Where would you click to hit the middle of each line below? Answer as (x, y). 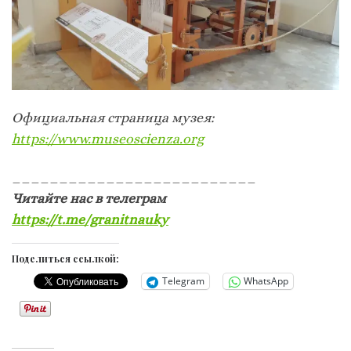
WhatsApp (266, 281)
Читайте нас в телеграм (90, 198)
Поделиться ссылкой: (65, 258)
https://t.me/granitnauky (90, 219)
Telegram (183, 281)
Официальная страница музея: (113, 117)
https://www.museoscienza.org (108, 138)
